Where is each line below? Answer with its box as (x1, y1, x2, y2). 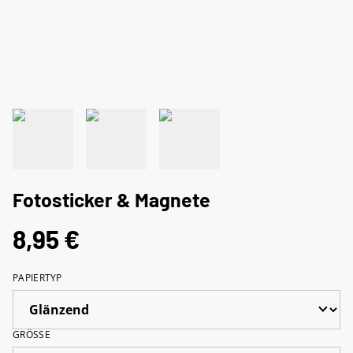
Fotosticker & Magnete (13, 187, 210, 211)
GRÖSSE (13, 327, 45, 341)
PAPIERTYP (13, 270, 62, 284)
